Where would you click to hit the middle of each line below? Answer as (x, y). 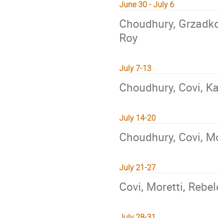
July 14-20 (137, 118)
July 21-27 (137, 168)
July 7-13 (135, 68)
